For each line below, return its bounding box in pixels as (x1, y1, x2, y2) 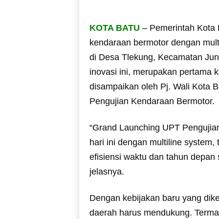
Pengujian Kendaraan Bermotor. (89, 96, 215, 106)
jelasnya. (89, 166, 124, 176)
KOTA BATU (89, 22, 140, 33)
